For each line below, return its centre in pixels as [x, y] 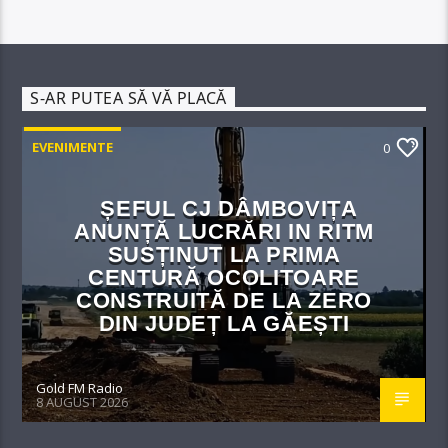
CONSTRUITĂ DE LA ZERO [224, 301]
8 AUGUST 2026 [82, 401]
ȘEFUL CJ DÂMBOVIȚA [229, 209]
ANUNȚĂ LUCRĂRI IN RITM [224, 232]
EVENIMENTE [73, 147]
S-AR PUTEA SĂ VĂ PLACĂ [128, 98]
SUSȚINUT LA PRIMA [224, 255]
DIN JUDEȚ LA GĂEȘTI [224, 324]
